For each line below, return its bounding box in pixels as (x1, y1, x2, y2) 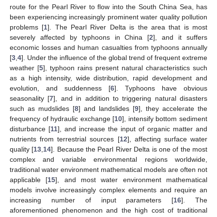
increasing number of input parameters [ (10, 196, 174, 204)
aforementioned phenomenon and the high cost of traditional (10, 206, 207, 214)
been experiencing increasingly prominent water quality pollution (10, 13, 207, 21)
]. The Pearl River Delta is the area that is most (47, 23, 208, 31)
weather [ (10, 63, 39, 72)
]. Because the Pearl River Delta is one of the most (51, 145, 208, 153)
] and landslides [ (78, 104, 135, 112)
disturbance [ (10, 124, 50, 133)
